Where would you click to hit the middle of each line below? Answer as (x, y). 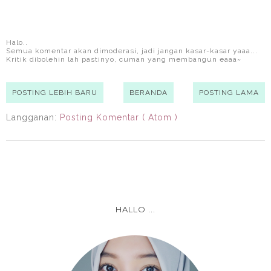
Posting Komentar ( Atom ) (119, 118)
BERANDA (148, 93)
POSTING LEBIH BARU (55, 93)
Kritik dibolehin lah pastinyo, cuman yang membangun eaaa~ (124, 60)
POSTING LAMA (229, 93)
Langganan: (33, 118)
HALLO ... (135, 210)
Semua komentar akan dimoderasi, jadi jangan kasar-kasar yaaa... (132, 51)
